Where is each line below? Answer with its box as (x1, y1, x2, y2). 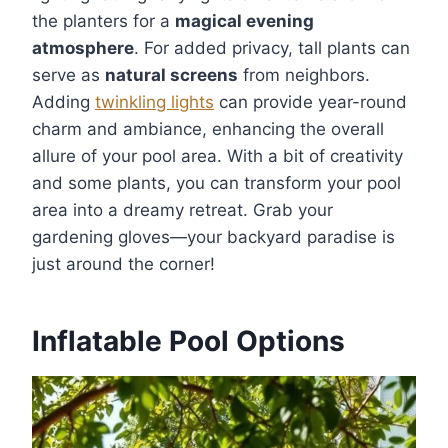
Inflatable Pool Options (32, 323, 345, 358)
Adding (32, 91, 95, 112)
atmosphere (32, 37, 134, 58)
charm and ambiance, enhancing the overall (32, 118, 384, 139)
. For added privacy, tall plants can (134, 37, 410, 58)
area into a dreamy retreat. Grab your (32, 199, 333, 220)
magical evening (175, 10, 314, 31)
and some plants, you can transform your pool (32, 172, 401, 193)
